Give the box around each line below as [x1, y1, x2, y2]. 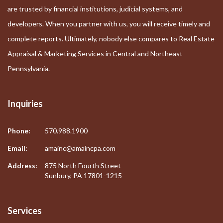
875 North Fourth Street [45, 161, 121, 170]
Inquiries [7, 98, 43, 110]
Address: [7, 161, 37, 170]
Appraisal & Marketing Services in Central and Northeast [7, 49, 183, 58]
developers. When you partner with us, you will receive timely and [7, 19, 210, 28]
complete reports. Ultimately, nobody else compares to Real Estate [7, 34, 215, 43]
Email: [7, 144, 27, 153]
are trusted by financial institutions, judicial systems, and [7, 4, 183, 13]
